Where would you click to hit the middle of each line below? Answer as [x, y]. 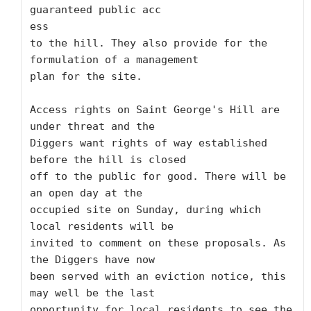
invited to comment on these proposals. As [158, 243]
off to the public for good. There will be [158, 176]
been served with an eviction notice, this [158, 276]
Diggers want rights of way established [149, 143]
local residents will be [102, 226]
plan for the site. [89, 76]
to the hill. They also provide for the [149, 43]
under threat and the [92, 126]
